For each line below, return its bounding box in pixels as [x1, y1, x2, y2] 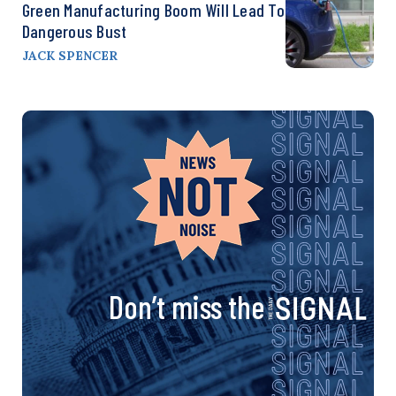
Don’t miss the [109, 286, 264, 325]
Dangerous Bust [22, 19, 127, 42]
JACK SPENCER [22, 47, 118, 64]
